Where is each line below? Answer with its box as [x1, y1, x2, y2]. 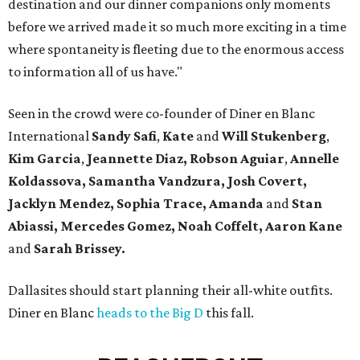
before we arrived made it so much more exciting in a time [8, 18, 346, 35]
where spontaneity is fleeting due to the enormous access [8, 41, 344, 58]
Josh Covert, [227, 173, 307, 190]
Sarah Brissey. [31, 240, 125, 257]
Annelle [290, 150, 339, 167]
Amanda [209, 195, 266, 212]
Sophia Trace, [117, 195, 209, 212]
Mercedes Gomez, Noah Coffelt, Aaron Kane [60, 218, 342, 235]
